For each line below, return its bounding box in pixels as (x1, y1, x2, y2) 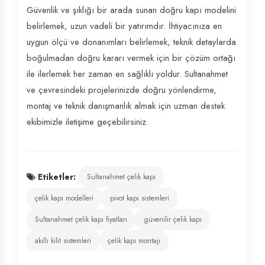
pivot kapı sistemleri (110, 193, 169, 203)
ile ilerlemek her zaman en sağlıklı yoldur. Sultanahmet (27, 67, 228, 80)
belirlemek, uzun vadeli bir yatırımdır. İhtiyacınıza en (27, 20, 222, 33)
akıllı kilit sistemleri (35, 235, 91, 246)
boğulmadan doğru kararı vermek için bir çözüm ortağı (27, 51, 235, 64)
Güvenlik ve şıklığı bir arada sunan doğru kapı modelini (27, 4, 236, 17)
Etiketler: (35, 171, 76, 183)
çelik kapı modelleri (35, 193, 93, 203)
